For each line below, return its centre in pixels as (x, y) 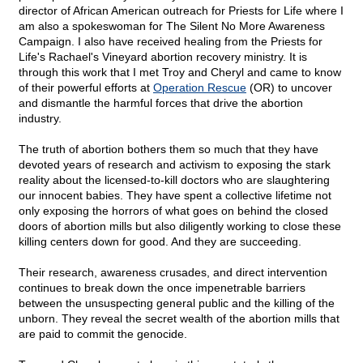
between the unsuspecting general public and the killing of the (177, 303)
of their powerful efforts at (86, 88)
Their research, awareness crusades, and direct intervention (173, 273)
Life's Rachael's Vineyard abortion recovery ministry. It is (163, 57)
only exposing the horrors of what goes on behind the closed (173, 211)
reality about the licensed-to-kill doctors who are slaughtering (174, 180)
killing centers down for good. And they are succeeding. (160, 242)
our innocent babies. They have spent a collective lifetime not (175, 196)
